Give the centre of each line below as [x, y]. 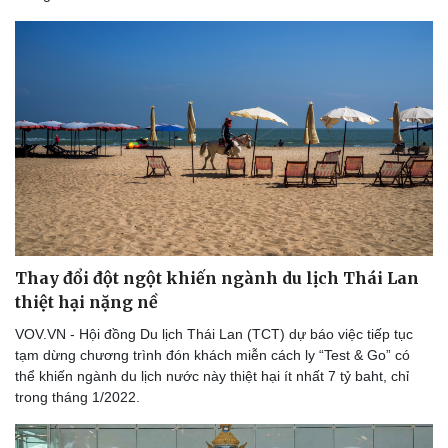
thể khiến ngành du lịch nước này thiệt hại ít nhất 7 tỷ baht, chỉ [212, 376]
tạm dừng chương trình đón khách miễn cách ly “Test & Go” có [212, 355]
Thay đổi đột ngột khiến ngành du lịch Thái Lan [217, 278]
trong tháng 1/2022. [77, 397]
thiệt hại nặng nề [86, 302]
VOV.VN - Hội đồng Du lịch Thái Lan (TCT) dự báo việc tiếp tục [214, 334]
